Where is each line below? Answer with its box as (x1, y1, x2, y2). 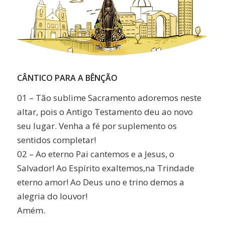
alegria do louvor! (17, 190, 87, 202)
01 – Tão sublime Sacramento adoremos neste (17, 92, 201, 104)
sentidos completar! (17, 134, 96, 146)
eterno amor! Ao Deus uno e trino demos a (17, 176, 184, 188)
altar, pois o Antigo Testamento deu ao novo (17, 106, 193, 118)
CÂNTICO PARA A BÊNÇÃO (17, 72, 118, 84)
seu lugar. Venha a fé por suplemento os (17, 120, 177, 132)
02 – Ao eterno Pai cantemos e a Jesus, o (17, 148, 174, 160)
